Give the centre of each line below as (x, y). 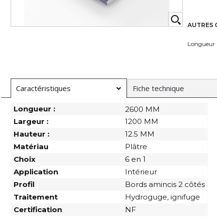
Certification (38, 209)
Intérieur (141, 171)
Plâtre (136, 146)
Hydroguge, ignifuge (163, 197)
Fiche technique (158, 88)
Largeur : (31, 121)
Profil (24, 184)
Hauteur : (31, 134)
